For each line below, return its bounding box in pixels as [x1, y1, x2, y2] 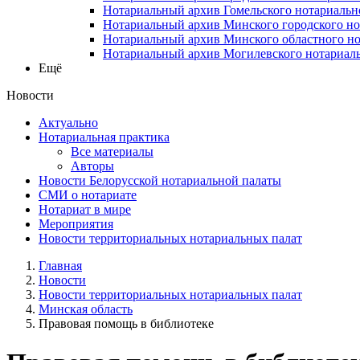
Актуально [39, 115, 98, 129]
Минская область [39, 301, 133, 316]
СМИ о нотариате [39, 187, 137, 202]
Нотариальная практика [39, 129, 170, 144]
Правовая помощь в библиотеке [39, 316, 214, 330]
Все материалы [71, 144, 153, 158]
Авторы [71, 158, 114, 173]
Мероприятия [39, 216, 113, 231]
